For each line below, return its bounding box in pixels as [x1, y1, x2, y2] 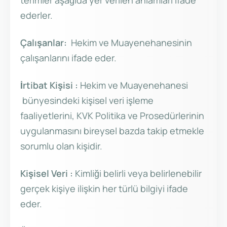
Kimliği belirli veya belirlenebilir [73, 167, 202, 180]
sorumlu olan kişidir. [20, 140, 102, 153]
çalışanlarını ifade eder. [20, 52, 117, 64]
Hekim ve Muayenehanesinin [67, 36, 192, 49]
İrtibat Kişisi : [20, 79, 78, 92]
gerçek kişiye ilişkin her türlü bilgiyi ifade [20, 182, 188, 195]
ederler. [20, 9, 53, 22]
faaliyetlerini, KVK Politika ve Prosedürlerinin [20, 109, 204, 122]
